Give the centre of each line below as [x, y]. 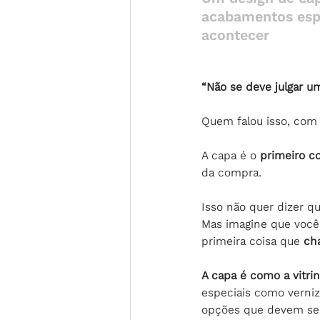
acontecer [235, 35]
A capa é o [231, 155]
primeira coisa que [252, 241]
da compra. [231, 172]
